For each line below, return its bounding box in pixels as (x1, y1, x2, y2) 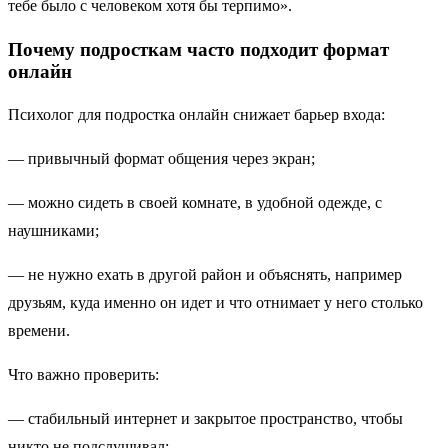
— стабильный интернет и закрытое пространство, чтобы (8, 410, 403, 428)
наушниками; (8, 222, 107, 240)
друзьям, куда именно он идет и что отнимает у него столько (8, 294, 423, 312)
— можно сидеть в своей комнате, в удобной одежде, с (8, 194, 382, 212)
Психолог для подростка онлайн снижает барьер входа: (8, 106, 393, 124)
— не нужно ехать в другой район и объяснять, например (8, 266, 402, 284)
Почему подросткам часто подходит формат (8, 38, 389, 60)
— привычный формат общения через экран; (8, 150, 323, 168)
